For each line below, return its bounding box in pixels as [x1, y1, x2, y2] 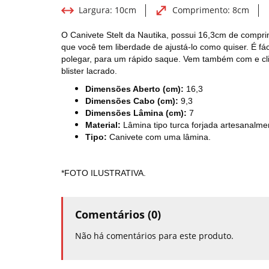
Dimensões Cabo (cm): [85, 95, 181, 106]
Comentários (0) [75, 207, 161, 222]
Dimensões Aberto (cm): [85, 83, 184, 94]
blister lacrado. [61, 65, 117, 76]
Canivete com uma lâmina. [109, 131, 211, 142]
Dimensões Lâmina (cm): [85, 107, 187, 118]
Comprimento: [168, 4, 232, 16]
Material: [85, 119, 121, 130]
